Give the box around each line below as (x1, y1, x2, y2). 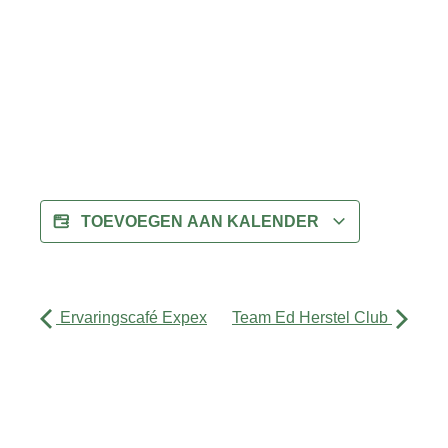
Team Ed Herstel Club (232, 308, 392, 326)
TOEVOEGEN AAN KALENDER (81, 212, 323, 230)
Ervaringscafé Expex (56, 308, 207, 326)
